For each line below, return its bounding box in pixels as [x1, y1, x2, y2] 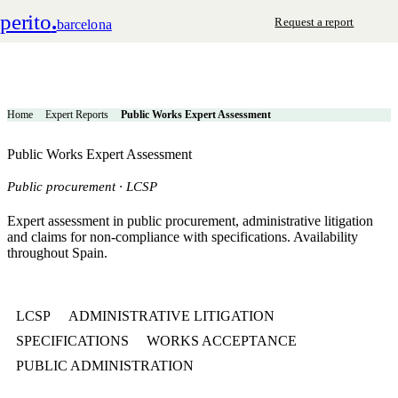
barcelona [56, 16, 112, 32]
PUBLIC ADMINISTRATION [16, 358, 194, 373]
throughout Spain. [7, 245, 107, 260]
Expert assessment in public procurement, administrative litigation [7, 213, 373, 228]
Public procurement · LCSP [7, 179, 157, 194]
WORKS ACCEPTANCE [147, 333, 297, 348]
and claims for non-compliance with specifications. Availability [7, 229, 358, 244]
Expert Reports [45, 108, 108, 121]
